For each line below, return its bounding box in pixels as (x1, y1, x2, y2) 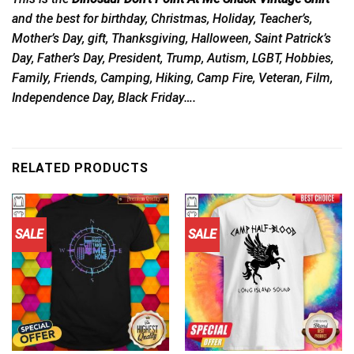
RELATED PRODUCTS (12, 160, 149, 175)
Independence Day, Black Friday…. (12, 90, 196, 106)
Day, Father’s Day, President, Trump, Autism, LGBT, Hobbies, (12, 51, 333, 66)
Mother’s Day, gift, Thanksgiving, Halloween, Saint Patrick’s (12, 31, 331, 47)
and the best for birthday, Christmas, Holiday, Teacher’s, (12, 11, 312, 27)
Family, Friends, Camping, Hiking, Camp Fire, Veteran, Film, (12, 70, 333, 86)
